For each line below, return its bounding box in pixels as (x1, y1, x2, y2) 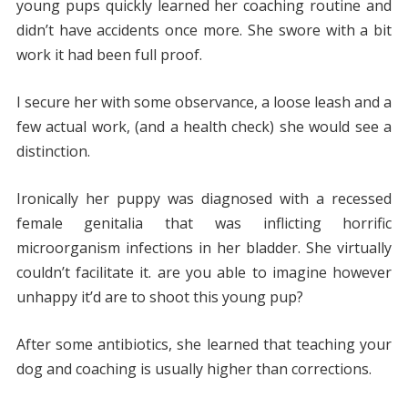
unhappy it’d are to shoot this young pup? (15, 287, 303, 308)
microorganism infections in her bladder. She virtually (15, 238, 393, 259)
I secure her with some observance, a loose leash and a (15, 92, 393, 113)
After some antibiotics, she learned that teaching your (15, 334, 393, 355)
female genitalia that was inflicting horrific (15, 213, 393, 234)
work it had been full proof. (15, 45, 202, 66)
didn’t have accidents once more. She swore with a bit (15, 20, 393, 41)
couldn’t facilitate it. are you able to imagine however (15, 262, 393, 283)
